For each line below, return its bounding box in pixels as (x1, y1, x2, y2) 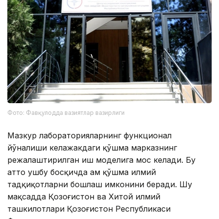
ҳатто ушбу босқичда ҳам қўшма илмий (7, 167, 156, 177)
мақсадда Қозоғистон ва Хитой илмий (7, 191, 160, 201)
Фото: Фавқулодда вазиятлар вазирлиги (7, 109, 125, 116)
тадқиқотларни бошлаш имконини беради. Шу (7, 179, 192, 189)
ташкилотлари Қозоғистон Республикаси (7, 203, 171, 214)
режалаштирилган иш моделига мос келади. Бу (7, 154, 196, 165)
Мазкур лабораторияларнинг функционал (7, 130, 172, 140)
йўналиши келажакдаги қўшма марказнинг (7, 142, 177, 153)
